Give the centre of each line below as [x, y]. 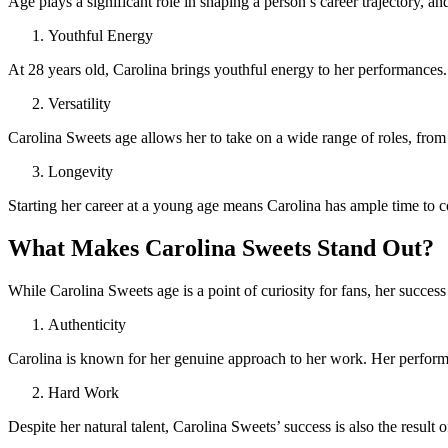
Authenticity [87, 324]
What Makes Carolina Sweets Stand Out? [221, 248]
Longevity [80, 172]
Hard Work [83, 392]
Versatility [79, 104]
